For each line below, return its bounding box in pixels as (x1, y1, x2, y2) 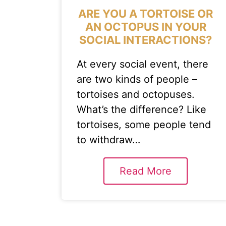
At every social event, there (77, 58, 208, 70)
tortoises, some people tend (77, 119, 211, 131)
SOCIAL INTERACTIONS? (79, 33, 212, 46)
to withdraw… (77, 134, 140, 146)
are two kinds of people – (77, 73, 197, 85)
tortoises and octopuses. (77, 88, 195, 100)
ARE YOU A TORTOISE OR (78, 7, 213, 20)
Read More (120, 165, 172, 177)
